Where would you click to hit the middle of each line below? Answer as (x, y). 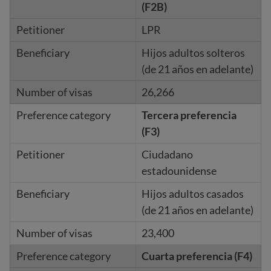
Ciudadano (167, 154)
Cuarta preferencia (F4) (197, 256)
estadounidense (179, 171)
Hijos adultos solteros (193, 53)
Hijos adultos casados (192, 194)
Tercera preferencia (189, 115)
